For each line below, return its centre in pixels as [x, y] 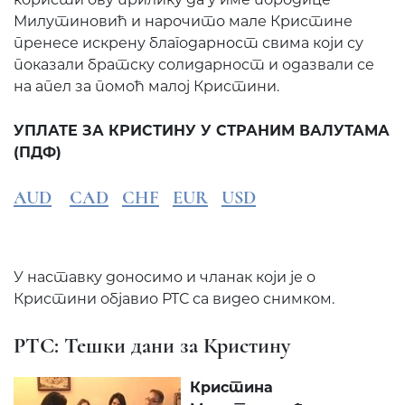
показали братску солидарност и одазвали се [194, 65]
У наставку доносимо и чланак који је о [165, 278]
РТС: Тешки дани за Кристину [152, 346]
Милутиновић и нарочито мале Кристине [183, 22]
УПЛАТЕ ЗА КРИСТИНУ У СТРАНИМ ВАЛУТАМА [202, 131]
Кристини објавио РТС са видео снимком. [174, 299]
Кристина [231, 388]
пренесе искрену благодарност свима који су [188, 43]
